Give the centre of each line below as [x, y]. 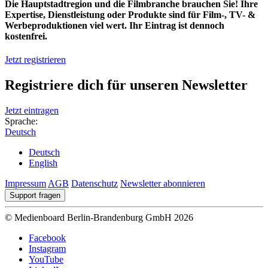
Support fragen [35, 195]
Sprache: [21, 121]
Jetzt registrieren [35, 60]
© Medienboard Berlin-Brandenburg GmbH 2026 [99, 217]
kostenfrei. [26, 36]
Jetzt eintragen [32, 110]
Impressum [25, 183]
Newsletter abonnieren [163, 183]
